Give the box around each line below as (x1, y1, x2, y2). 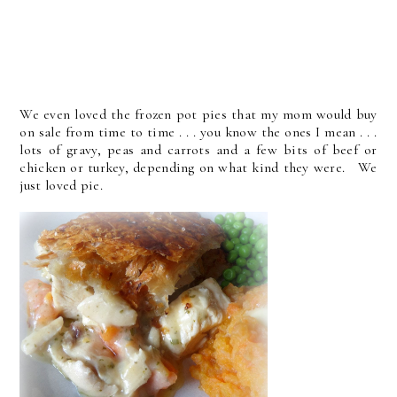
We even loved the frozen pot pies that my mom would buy (19, 105, 378, 123)
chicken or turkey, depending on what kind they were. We (19, 158, 378, 176)
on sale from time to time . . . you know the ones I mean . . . (19, 122, 378, 141)
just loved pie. (19, 175, 103, 194)
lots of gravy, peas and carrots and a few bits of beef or (19, 140, 378, 159)
